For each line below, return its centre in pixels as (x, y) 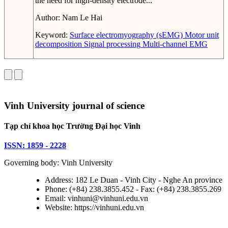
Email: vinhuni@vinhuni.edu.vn (96, 198)
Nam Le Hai (82, 18)
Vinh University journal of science (74, 106)
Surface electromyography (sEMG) (126, 35)
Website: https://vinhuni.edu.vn (94, 208)
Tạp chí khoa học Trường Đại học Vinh (72, 126)
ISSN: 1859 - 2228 (35, 146)
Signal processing (111, 44)
